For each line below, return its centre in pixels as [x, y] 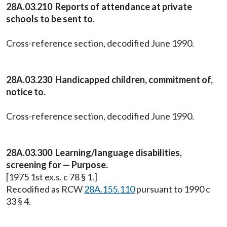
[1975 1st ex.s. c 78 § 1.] [52, 177]
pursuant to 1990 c [173, 189]
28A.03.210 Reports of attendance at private [99, 7]
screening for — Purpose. [57, 165]
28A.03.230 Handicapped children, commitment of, [109, 80]
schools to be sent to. [50, 19]
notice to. [26, 92]
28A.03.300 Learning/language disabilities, [94, 153]
